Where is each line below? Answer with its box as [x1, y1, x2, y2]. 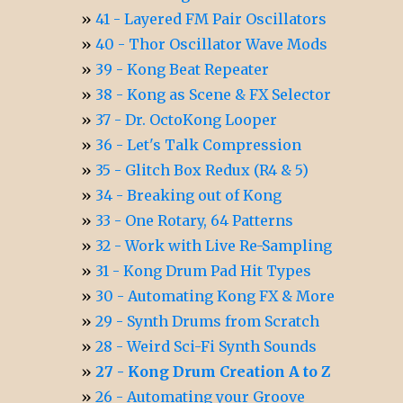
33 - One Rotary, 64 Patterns [95, 210, 294, 229]
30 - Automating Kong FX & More [95, 286, 336, 305]
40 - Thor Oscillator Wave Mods [95, 34, 328, 53]
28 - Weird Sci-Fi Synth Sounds [95, 336, 318, 355]
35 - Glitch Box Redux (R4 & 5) [95, 160, 309, 179]
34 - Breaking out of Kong [95, 185, 282, 204]
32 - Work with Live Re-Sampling [95, 236, 333, 255]
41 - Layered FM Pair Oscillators [95, 9, 327, 28]
